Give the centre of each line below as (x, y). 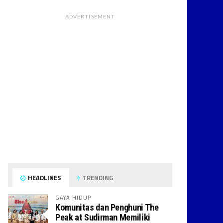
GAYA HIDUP (73, 197)
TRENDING (97, 178)
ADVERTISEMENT (90, 16)
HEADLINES (44, 178)
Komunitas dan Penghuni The (107, 207)
